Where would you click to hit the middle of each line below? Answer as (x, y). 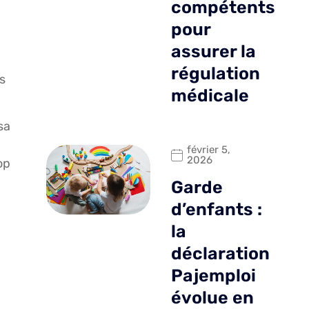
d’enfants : (216, 210)
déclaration (220, 254)
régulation (215, 74)
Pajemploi (213, 276)
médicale (210, 96)
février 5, (208, 150)
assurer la (213, 52)
